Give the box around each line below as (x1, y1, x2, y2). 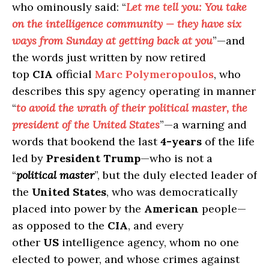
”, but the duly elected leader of (94, 168, 257, 183)
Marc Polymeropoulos (95, 67, 214, 82)
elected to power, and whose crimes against (12, 252, 240, 267)
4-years (160, 134, 202, 149)
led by (12, 151, 46, 166)
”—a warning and (160, 118, 247, 132)
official (53, 67, 95, 82)
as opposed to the (12, 219, 107, 233)
